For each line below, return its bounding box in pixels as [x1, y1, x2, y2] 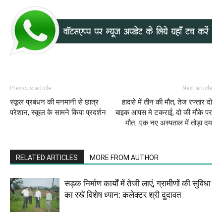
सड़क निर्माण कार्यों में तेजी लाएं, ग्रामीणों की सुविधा [64, 178, 211, 188]
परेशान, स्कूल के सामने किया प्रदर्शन [10, 108, 106, 117]
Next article [182, 84, 212, 92]
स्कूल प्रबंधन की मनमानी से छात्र [10, 97, 99, 107]
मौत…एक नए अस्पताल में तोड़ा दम [125, 118, 212, 127]
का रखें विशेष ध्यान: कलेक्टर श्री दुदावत [64, 189, 181, 200]
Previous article [10, 84, 51, 92]
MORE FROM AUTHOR [90, 153, 159, 162]
